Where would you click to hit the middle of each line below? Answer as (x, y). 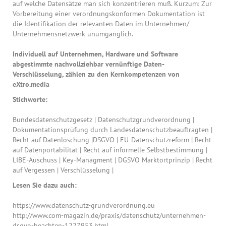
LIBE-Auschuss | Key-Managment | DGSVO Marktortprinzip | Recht (112, 160)
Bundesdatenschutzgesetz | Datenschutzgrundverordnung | (103, 119)
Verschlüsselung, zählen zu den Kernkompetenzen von (96, 74)
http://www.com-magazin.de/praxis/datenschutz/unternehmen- (109, 215)
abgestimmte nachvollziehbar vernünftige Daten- (89, 64)
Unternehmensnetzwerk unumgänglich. (73, 34)
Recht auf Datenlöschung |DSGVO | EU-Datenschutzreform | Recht (112, 139)
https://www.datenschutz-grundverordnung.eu (84, 205)
